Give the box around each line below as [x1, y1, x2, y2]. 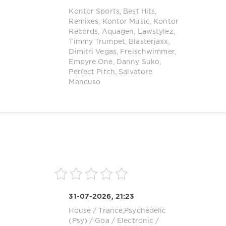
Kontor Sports [69, 9, 120, 15]
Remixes [69, 19, 99, 25]
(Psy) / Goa [69, 218, 109, 224]
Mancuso [69, 79, 101, 86]
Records [69, 29, 98, 35]
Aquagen [101, 29, 134, 35]
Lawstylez [137, 29, 174, 35]
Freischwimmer [120, 49, 175, 55]
